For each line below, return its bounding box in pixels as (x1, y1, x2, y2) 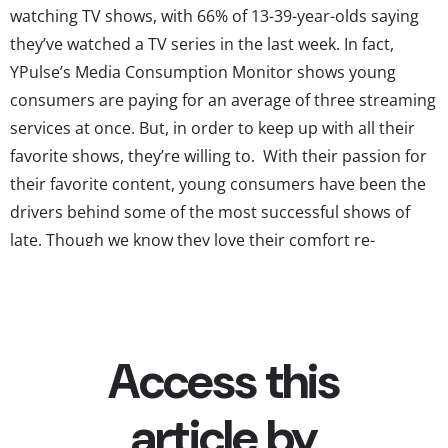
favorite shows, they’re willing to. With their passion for (10, 144, 427, 167)
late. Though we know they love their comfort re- (10, 228, 375, 251)
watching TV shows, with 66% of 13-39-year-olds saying (10, 4, 419, 27)
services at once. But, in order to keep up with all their (10, 116, 415, 139)
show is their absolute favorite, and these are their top (10, 284, 420, 307)
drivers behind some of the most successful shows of (10, 200, 410, 223)
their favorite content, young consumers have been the (10, 172, 426, 195)
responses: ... (10, 312, 109, 335)
